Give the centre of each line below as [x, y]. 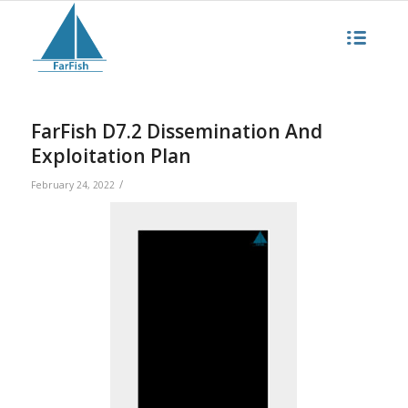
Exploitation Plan [111, 156]
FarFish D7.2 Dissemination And [176, 131]
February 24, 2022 [72, 185]
